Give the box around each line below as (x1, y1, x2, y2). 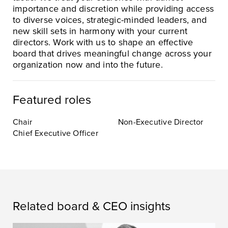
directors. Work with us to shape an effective (13, 36, 193, 48)
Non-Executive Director (118, 117, 204, 127)
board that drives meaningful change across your (13, 47, 212, 59)
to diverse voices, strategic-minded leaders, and (13, 14, 207, 25)
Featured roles (13, 92, 91, 107)
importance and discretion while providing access (13, 3, 214, 14)
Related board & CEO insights (13, 198, 170, 214)
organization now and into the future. (13, 59, 163, 70)
